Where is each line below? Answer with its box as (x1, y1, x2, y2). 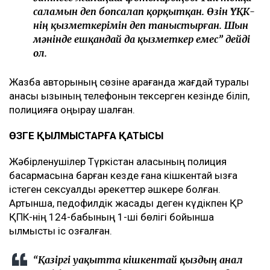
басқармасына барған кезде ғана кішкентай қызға (9, 169, 237, 181)
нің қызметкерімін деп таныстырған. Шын (33, 19, 248, 31)
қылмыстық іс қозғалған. (9, 224, 112, 237)
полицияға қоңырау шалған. (9, 103, 135, 116)
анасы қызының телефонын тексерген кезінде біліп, (9, 89, 250, 102)
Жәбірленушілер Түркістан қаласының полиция (9, 155, 227, 168)
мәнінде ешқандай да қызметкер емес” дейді (33, 33, 250, 45)
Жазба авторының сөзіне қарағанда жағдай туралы (9, 75, 249, 88)
